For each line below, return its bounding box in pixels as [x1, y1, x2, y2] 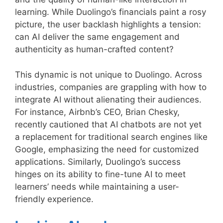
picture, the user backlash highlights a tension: [15, 19, 201, 30]
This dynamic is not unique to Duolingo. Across [15, 69, 202, 80]
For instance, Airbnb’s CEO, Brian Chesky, [15, 107, 180, 117]
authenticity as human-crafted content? [15, 44, 174, 55]
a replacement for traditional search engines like [15, 131, 208, 142]
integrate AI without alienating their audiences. [15, 94, 202, 105]
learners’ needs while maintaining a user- [15, 181, 179, 192]
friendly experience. [15, 194, 94, 204]
